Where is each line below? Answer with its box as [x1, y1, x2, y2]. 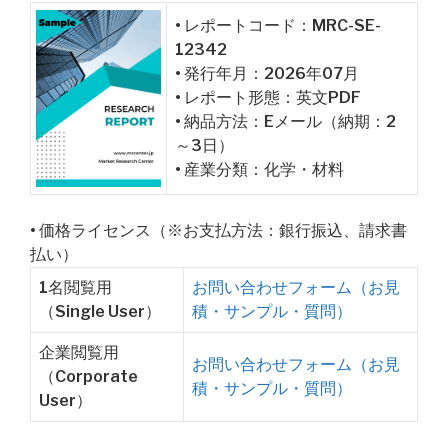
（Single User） [39, 302, 161, 321]
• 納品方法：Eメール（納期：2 [175, 112, 396, 131]
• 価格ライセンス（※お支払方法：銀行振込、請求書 [30, 221, 407, 240]
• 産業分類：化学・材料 [175, 160, 344, 179]
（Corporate [39, 367, 138, 386]
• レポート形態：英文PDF [175, 88, 361, 107]
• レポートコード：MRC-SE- [175, 16, 381, 35]
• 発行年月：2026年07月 [175, 64, 359, 83]
